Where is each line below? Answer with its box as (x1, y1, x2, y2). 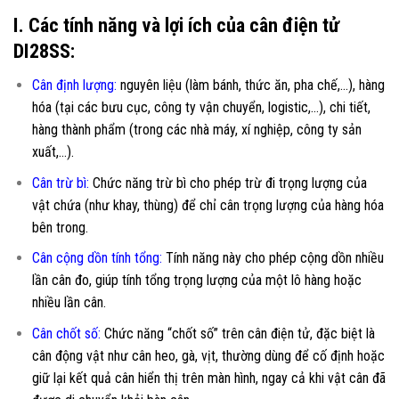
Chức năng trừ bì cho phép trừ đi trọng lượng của (88, 174, 367, 191)
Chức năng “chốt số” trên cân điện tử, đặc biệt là (100, 324, 375, 342)
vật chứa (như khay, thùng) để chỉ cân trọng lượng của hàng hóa (31, 196, 384, 214)
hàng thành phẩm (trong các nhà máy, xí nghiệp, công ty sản (31, 121, 362, 139)
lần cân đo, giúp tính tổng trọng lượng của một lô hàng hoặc (31, 272, 362, 289)
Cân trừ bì (31, 174, 86, 191)
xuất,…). (31, 143, 74, 161)
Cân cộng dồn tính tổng (31, 249, 159, 267)
